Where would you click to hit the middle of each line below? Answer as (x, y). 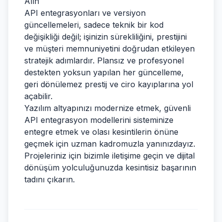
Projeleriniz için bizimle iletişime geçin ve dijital (110, 156)
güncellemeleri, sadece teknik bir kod (94, 25)
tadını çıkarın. (50, 179)
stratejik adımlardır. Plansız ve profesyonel (104, 60)
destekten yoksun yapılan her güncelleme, (104, 72)
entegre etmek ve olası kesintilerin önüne (101, 132)
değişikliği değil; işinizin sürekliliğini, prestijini (106, 37)
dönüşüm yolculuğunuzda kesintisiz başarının (110, 167)
